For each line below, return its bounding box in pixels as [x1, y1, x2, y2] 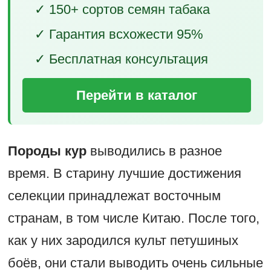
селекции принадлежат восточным [7, 188, 221, 204]
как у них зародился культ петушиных [7, 233, 238, 249]
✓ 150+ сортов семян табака [34, 2, 210, 18]
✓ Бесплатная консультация [34, 51, 208, 67]
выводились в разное [86, 143, 222, 159]
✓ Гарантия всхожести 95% [34, 27, 203, 42]
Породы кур [7, 143, 87, 159]
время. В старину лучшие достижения [7, 166, 241, 181]
